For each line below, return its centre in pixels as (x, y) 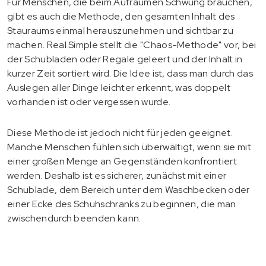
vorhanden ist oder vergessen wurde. (89, 102)
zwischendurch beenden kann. (74, 218)
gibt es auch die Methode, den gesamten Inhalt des (121, 16)
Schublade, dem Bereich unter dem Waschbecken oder (129, 189)
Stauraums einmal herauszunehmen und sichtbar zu (121, 30)
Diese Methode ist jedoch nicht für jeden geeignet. (120, 132)
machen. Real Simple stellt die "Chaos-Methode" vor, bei (132, 45)
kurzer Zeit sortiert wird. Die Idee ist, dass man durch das (130, 73)
